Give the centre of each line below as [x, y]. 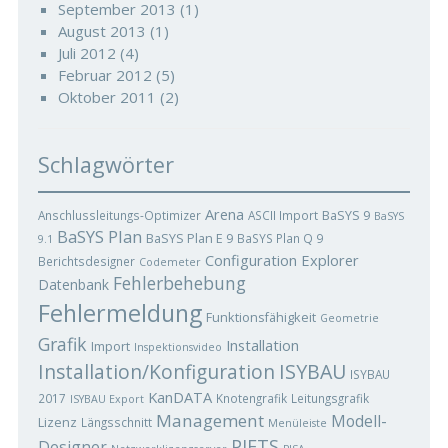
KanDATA [179, 397]
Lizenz [57, 422]
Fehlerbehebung [179, 283]
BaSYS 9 [345, 215]
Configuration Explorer [281, 260]
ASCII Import [282, 215]
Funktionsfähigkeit [260, 317]
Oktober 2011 [106, 97]
